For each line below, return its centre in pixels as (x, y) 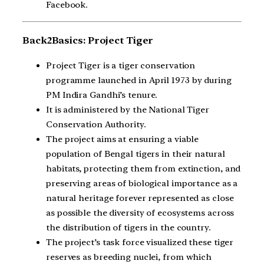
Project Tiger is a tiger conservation (121, 66)
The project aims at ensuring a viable (123, 139)
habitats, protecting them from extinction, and (143, 169)
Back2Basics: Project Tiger (88, 40)
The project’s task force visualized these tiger (140, 242)
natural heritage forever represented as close (140, 198)
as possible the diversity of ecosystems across (140, 213)
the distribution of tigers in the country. (128, 228)
